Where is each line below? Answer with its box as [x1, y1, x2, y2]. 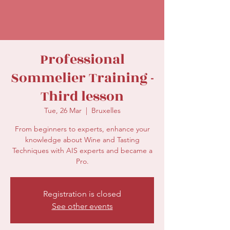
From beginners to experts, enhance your [14, 124, 150, 133]
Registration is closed [43, 189, 121, 199]
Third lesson [41, 86, 124, 107]
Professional [40, 49, 125, 70]
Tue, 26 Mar [44, 106, 82, 115]
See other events [51, 201, 113, 211]
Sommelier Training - [10, 68, 154, 88]
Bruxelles [91, 106, 121, 115]
